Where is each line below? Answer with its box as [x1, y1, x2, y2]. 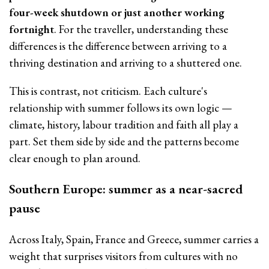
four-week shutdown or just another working [9, 4, 225, 20]
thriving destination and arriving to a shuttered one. [9, 55, 242, 70]
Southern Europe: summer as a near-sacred [9, 180, 243, 198]
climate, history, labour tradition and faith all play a [9, 116, 238, 132]
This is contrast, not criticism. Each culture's [9, 83, 207, 98]
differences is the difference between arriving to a [9, 38, 227, 53]
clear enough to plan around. [9, 150, 141, 166]
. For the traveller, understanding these [54, 21, 228, 37]
